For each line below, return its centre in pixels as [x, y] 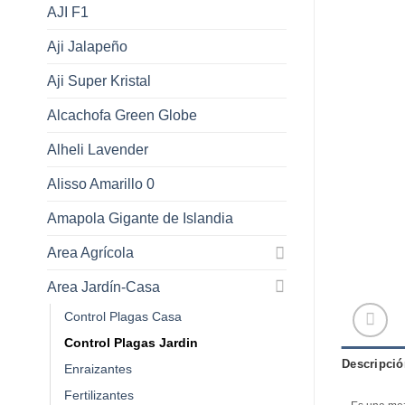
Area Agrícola [90, 252]
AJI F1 [68, 12]
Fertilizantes [99, 395]
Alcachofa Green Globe [122, 115]
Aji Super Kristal [99, 80]
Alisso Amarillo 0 [101, 184]
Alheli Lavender [98, 149]
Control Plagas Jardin [131, 342]
